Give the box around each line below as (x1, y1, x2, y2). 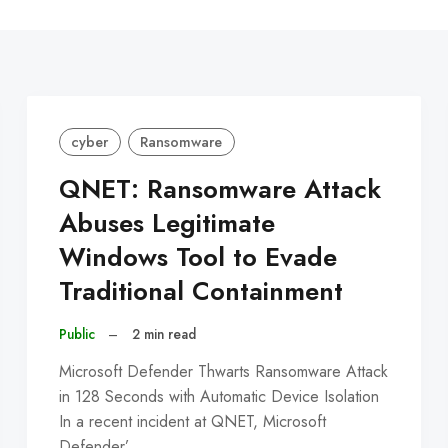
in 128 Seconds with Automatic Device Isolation (58, 384, 379, 408)
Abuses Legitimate (58, 205, 275, 243)
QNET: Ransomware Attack (58, 171, 381, 209)
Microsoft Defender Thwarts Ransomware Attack (58, 359, 388, 383)
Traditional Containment (58, 273, 343, 311)
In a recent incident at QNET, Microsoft (58, 409, 326, 433)
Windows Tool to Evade (58, 239, 337, 277)
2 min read (131, 324, 196, 345)
